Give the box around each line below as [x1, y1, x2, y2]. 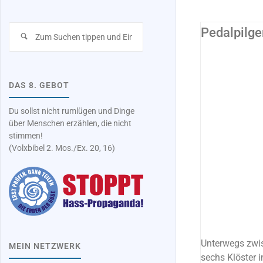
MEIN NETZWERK [9, 241, 82, 252]
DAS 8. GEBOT [9, 80, 70, 91]
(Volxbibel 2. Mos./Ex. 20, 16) [9, 143, 116, 154]
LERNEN [122, 68, 150, 77]
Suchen [143, 23, 170, 33]
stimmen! [9, 131, 43, 141]
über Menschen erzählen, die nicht [9, 119, 132, 129]
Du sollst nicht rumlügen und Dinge [9, 106, 135, 117]
